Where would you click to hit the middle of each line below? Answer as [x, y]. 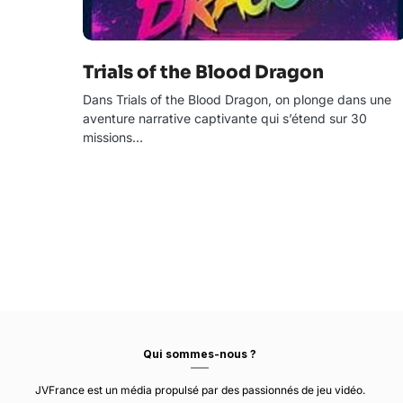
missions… [113, 137]
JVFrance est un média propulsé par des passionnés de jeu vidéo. [200, 390]
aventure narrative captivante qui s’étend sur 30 [225, 118]
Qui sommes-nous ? [200, 354]
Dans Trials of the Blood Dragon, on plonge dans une [237, 99]
